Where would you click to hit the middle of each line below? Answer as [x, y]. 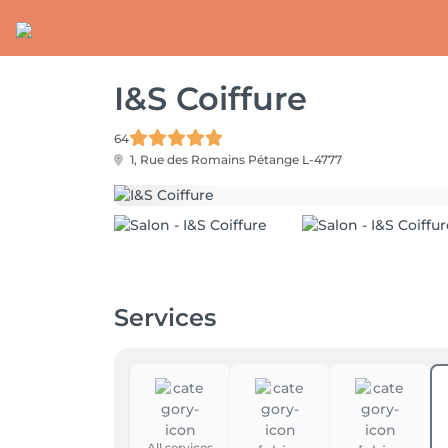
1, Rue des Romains [187, 159]
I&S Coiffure [210, 98]
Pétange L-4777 [295, 159]
